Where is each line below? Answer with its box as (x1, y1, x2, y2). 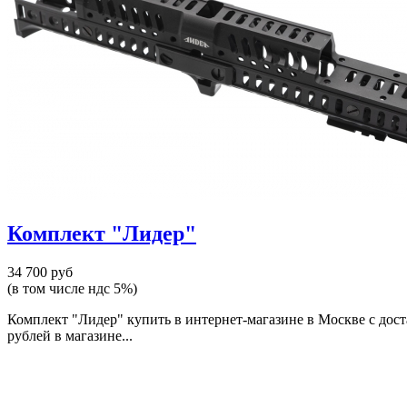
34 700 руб (7, 263, 73, 280)
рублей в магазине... (7, 327, 133, 343)
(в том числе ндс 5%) (7, 280, 137, 296)
